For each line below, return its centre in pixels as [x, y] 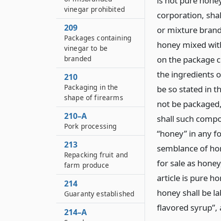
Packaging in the [91, 87]
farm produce [87, 165]
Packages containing [98, 38]
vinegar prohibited [94, 9]
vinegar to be [86, 48]
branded [78, 58]
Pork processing [91, 126]
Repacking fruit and [96, 155]
